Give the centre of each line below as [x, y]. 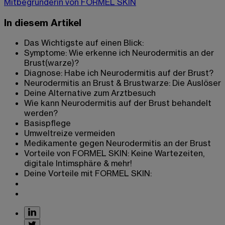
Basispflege [47, 123]
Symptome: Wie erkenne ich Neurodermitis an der [119, 53]
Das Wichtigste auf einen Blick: [84, 43]
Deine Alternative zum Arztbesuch [90, 93]
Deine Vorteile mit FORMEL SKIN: [88, 174]
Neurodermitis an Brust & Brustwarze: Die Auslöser [123, 83]
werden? [41, 113]
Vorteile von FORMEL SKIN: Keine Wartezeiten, [114, 153]
